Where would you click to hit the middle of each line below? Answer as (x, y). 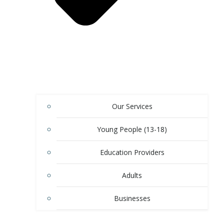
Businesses (132, 198)
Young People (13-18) (132, 129)
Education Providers (132, 152)
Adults (132, 175)
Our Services (132, 106)
